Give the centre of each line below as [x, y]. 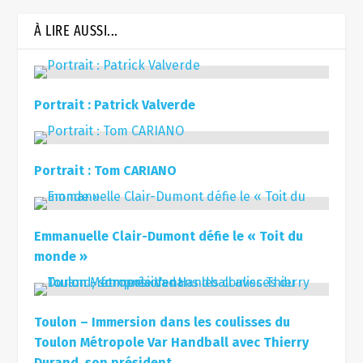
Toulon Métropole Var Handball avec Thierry [172, 342]
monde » [61, 256]
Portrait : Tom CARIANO [106, 171]
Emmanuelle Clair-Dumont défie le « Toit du [169, 236]
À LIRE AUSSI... [76, 31]
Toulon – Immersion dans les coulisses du [162, 322]
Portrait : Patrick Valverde [115, 105]
